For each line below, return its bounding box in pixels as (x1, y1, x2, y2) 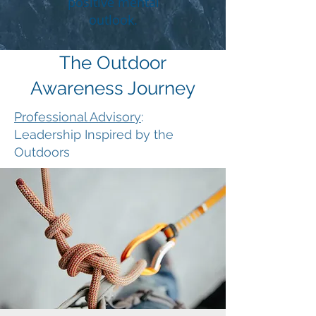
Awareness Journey (30, 78, 195, 99)
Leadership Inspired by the (14, 127, 174, 142)
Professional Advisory (14, 109, 141, 124)
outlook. (89, 11, 138, 28)
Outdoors (14, 145, 70, 159)
